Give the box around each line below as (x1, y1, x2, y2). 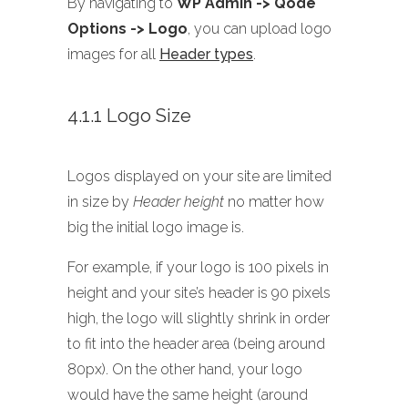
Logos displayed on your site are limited (67, 167, 331, 185)
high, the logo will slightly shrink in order (67, 309, 330, 327)
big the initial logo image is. (67, 218, 244, 236)
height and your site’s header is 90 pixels (67, 283, 331, 301)
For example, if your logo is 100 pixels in (67, 258, 329, 276)
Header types (159, 45, 253, 63)
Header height (133, 192, 224, 210)
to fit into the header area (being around (67, 334, 325, 352)
